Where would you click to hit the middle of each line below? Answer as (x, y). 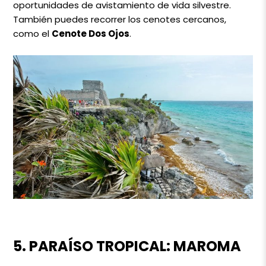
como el (33, 33)
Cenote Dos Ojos (91, 33)
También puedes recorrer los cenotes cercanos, (120, 19)
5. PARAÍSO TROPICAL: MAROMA (127, 246)
